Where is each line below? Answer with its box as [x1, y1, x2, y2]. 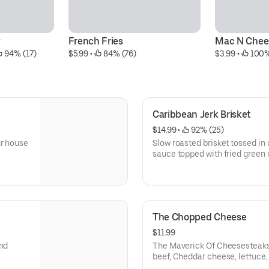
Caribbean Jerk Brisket [153, 109, 251, 120]
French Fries [68, 35, 123, 47]
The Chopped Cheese [153, 211, 247, 223]
